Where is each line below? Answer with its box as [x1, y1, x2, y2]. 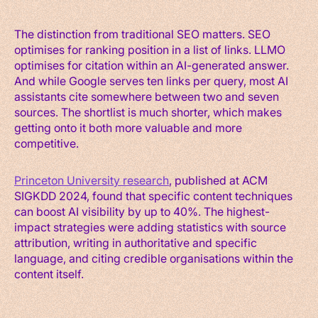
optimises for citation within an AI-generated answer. [14, 57, 289, 72]
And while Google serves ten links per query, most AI [14, 72, 288, 88]
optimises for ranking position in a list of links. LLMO [14, 41, 285, 57]
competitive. [14, 135, 79, 150]
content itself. [14, 265, 84, 281]
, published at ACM [169, 172, 268, 187]
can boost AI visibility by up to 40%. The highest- [14, 203, 270, 219]
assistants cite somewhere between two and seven [14, 88, 279, 104]
